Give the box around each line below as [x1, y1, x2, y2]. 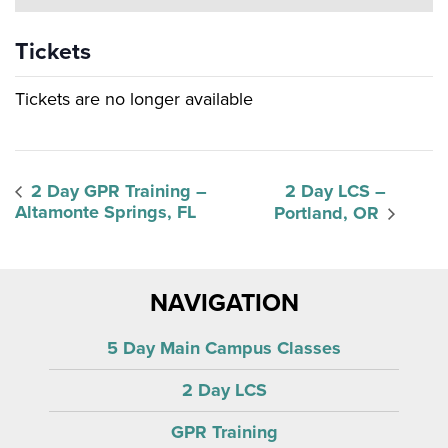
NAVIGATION [149, 288, 299, 319]
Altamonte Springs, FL [15, 201, 196, 224]
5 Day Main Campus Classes [107, 337, 341, 360]
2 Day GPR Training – [26, 180, 207, 203]
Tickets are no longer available [15, 88, 253, 111]
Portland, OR [274, 201, 385, 224]
